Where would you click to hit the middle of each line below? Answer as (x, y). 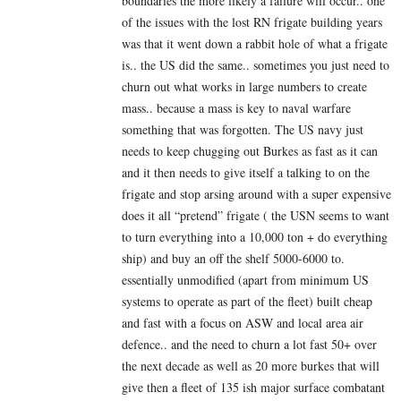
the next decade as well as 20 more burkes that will (251, 366)
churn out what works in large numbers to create (244, 87)
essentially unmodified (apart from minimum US (245, 280)
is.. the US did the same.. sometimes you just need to (256, 65)
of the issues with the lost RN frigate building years (252, 22)
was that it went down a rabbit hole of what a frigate (255, 44)
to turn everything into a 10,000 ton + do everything (255, 237)
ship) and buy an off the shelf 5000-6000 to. (233, 259)
